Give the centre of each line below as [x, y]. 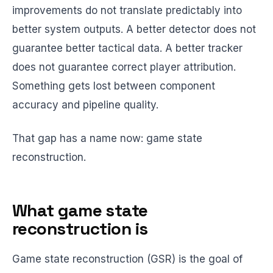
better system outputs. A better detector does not [134, 29]
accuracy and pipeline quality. [85, 105]
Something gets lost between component [114, 86]
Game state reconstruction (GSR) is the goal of [127, 259]
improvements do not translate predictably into [127, 10]
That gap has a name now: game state [107, 138]
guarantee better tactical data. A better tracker [127, 48]
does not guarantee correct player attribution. [124, 67]
